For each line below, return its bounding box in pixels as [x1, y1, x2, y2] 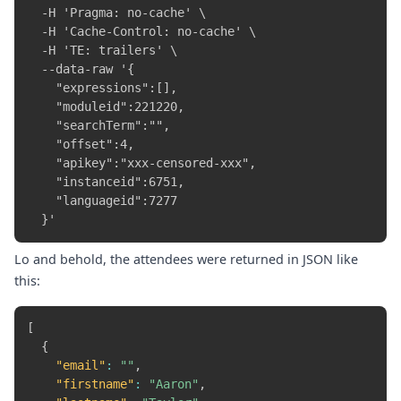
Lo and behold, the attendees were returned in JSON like [14, 250, 358, 268]
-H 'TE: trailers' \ [27, 43, 178, 58]
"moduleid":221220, [27, 99, 185, 115]
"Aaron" [149, 377, 200, 392]
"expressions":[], [27, 81, 178, 96]
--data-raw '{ [27, 62, 135, 77]
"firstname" [55, 377, 135, 392]
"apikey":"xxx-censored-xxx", [27, 156, 257, 171]
